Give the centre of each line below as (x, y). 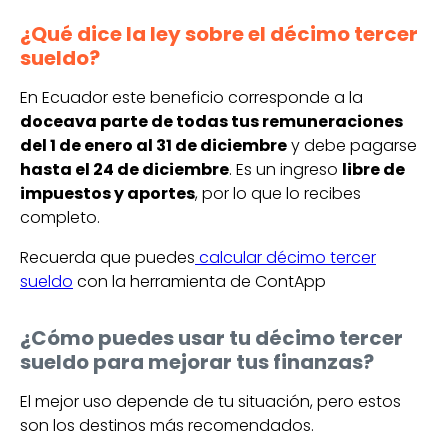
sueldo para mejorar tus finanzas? (197, 361)
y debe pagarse (352, 145)
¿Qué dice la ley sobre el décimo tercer (219, 33)
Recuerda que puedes (107, 257)
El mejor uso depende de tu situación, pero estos (210, 401)
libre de (373, 169)
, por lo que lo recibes (278, 193)
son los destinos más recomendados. (167, 425)
